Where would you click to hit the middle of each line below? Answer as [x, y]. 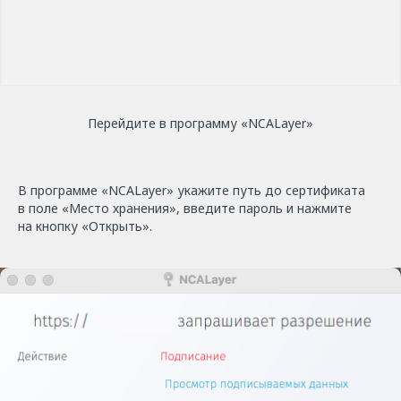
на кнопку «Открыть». [85, 226]
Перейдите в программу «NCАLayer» [200, 123]
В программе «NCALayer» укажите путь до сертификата [192, 190]
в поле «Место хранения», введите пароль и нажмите [185, 208]
